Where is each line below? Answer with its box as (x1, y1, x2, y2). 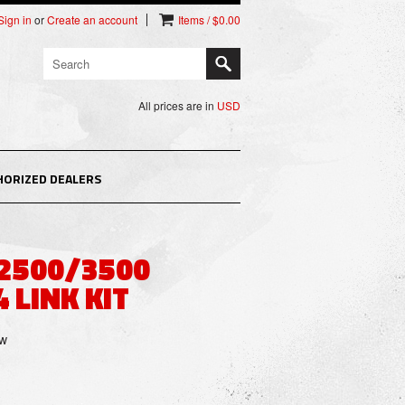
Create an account (47, 12, 137, 27)
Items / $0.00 (178, 12, 240, 27)
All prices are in (138, 98, 217, 113)
